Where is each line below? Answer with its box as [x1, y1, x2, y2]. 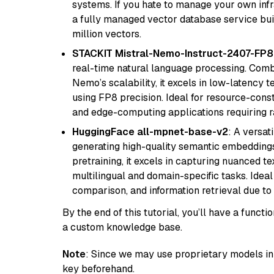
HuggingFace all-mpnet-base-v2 [72, 125, 228, 138]
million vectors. [72, 28, 141, 40]
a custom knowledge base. [62, 221, 182, 234]
